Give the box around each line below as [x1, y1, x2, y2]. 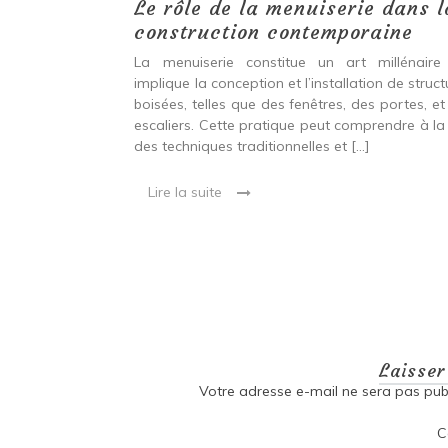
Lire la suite [148, 183, 223, 202]
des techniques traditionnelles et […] [134, 137, 371, 156]
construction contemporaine [134, 19, 414, 45]
